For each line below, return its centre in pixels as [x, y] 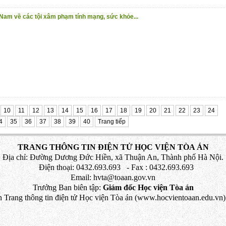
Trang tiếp [112, 122]
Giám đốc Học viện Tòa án [147, 187]
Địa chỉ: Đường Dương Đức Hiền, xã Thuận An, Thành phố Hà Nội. [113, 157]
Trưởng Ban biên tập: [67, 187]
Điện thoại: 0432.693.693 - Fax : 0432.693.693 [113, 167]
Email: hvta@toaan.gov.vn [113, 177]
